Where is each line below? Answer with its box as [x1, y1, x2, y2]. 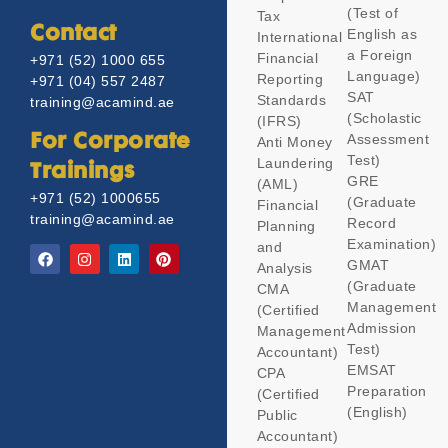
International [256, 29, 343, 46]
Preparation [347, 383, 427, 400]
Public [256, 407, 298, 424]
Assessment [347, 131, 430, 148]
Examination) [347, 236, 437, 253]
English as [347, 26, 418, 43]
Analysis [256, 260, 313, 277]
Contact [30, 25, 117, 45]
